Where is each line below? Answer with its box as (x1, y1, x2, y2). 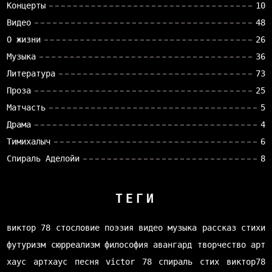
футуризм (7, 240, 46, 250)
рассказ (202, 223, 236, 233)
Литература (7, 69, 56, 79)
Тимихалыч (7, 137, 51, 147)
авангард (153, 240, 192, 250)
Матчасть (7, 103, 46, 113)
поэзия (104, 223, 134, 233)
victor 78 (106, 257, 152, 267)
